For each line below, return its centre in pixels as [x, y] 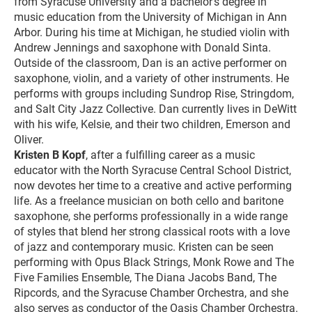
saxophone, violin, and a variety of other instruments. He [151, 79]
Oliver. [29, 140]
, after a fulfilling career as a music [170, 155]
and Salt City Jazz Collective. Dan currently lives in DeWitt [155, 109]
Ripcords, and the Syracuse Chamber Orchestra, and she [151, 293]
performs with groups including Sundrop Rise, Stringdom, [154, 94]
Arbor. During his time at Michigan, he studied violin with [152, 33]
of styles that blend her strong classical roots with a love [152, 232]
